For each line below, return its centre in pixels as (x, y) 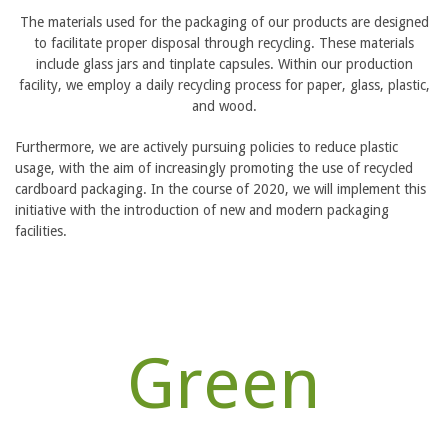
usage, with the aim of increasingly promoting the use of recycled (214, 167)
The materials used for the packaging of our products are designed (224, 21)
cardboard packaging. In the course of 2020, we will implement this (220, 188)
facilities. (41, 230)
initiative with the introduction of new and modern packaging (202, 209)
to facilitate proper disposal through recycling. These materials (224, 42)
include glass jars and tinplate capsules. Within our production (224, 63)
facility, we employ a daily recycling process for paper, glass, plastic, (224, 84)
